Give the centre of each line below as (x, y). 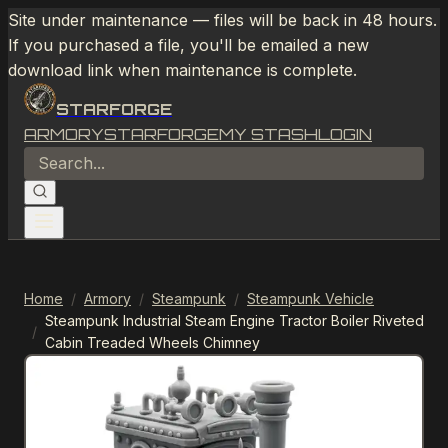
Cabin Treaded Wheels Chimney (152, 342)
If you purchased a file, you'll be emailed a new (188, 45)
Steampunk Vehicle (310, 298)
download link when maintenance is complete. (182, 70)
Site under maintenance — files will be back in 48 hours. (222, 20)
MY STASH (268, 134)
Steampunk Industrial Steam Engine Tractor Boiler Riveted (234, 320)
